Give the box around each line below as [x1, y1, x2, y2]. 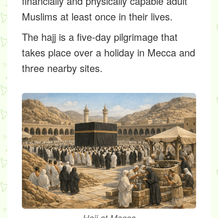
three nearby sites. [22, 61, 103, 75]
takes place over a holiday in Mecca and [22, 45, 195, 59]
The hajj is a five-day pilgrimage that [22, 30, 178, 44]
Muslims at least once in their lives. [22, 9, 173, 23]
